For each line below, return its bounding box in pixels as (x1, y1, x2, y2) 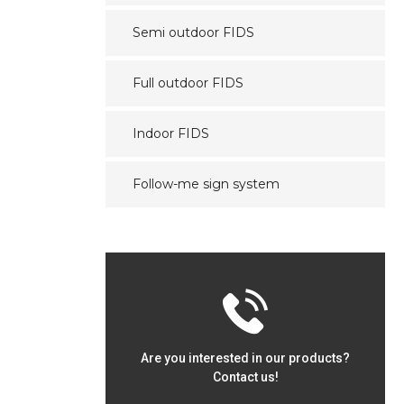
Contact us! (212, 370, 279, 384)
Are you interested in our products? (141, 351, 350, 365)
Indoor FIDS (133, 125, 209, 142)
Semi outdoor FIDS (133, 24, 254, 41)
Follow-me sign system (133, 176, 280, 192)
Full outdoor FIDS (133, 75, 243, 91)
